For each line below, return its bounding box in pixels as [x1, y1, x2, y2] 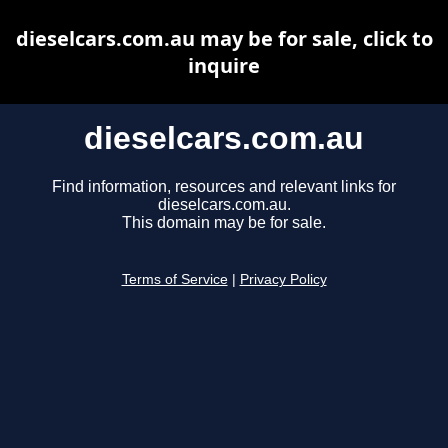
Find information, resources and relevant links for [52, 178, 396, 196]
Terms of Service [121, 272, 228, 288]
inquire [188, 52, 260, 79]
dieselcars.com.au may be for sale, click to [15, 25, 433, 52]
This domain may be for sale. [122, 214, 326, 232]
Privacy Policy [239, 272, 327, 288]
